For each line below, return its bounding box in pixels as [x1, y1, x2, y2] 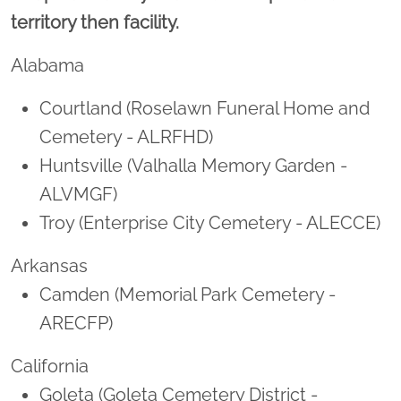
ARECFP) [39, 312, 113, 335]
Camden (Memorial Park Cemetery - [39, 284, 336, 306]
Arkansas [11, 255, 88, 277]
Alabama [11, 55, 84, 77]
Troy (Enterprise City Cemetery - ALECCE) [39, 212, 380, 235]
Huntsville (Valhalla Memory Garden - [39, 155, 347, 177]
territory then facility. [11, 12, 188, 34]
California [11, 355, 89, 378]
